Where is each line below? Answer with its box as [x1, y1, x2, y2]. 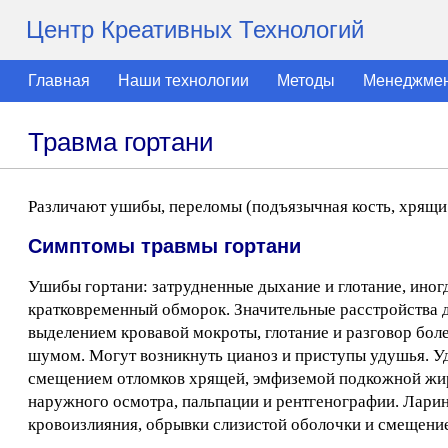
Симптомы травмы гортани [28, 235, 301, 257]
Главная [28, 72, 90, 89]
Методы [277, 72, 335, 89]
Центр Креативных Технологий [26, 16, 364, 43]
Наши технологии [118, 72, 249, 89]
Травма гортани [28, 127, 214, 157]
